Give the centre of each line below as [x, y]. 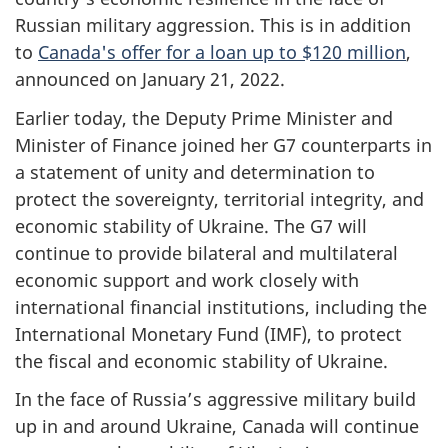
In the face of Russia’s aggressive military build [215, 399]
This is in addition [335, 25]
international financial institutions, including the [221, 306]
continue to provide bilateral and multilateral [206, 252]
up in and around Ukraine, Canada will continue [217, 426]
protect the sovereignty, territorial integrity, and [219, 198]
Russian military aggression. [137, 25]
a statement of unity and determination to [195, 171]
